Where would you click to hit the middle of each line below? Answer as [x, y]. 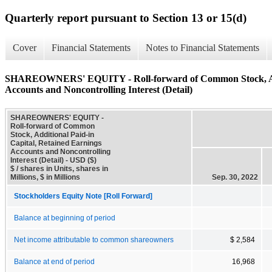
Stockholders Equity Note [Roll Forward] [83, 196]
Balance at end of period [54, 261]
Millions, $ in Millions [45, 177]
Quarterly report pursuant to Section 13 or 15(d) [126, 18]
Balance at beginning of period [65, 218]
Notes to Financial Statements [202, 48]
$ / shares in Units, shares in [59, 168]
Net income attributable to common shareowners [94, 240]
